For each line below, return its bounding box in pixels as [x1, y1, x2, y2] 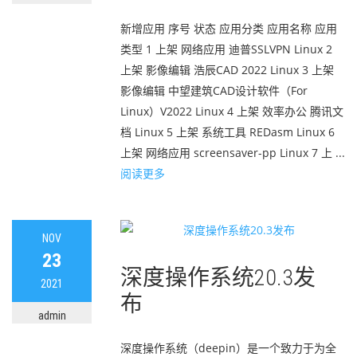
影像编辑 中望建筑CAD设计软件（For [120, 83, 308, 98]
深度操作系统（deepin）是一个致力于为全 [120, 340, 336, 355]
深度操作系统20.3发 [120, 265, 316, 291]
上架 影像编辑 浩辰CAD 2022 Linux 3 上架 [120, 62, 334, 77]
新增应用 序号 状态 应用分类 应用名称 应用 [120, 21, 337, 36]
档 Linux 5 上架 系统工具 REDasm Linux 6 [120, 124, 335, 139]
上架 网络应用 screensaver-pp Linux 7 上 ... [120, 145, 345, 160]
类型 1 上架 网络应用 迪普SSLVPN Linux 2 [120, 41, 332, 57]
